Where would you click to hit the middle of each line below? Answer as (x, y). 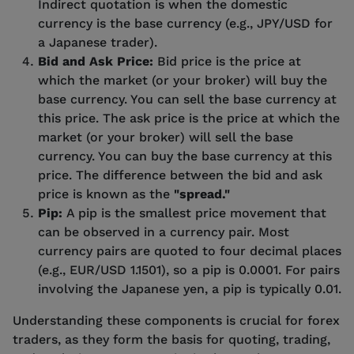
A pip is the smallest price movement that (196, 213)
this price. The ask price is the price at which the (189, 118)
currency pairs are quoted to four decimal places (190, 250)
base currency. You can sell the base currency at (187, 99)
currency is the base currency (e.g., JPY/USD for (185, 23)
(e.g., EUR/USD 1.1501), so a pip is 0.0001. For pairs (189, 269)
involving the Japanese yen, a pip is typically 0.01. (190, 288)
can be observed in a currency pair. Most (164, 232)
